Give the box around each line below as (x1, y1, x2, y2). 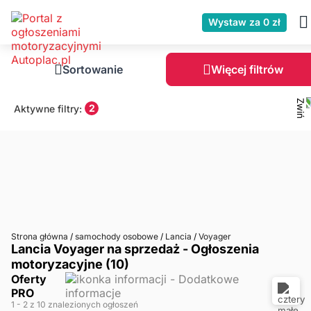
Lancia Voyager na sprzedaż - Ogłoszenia (11, 242, 259, 256)
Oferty (11, 272, 47, 286)
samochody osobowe (73, 231, 160, 242)
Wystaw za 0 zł (208, 16, 280, 28)
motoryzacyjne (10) (11, 257, 129, 271)
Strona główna (11, 231, 70, 242)
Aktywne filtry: (14, 102, 82, 115)
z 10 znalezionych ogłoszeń (30, 299, 138, 310)
